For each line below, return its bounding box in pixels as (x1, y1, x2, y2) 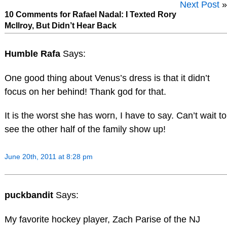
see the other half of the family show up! (4, 124, 166, 135)
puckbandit (4, 190, 56, 200)
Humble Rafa (4, 48, 63, 59)
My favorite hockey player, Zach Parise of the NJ (4, 214, 200, 224)
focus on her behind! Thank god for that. (4, 86, 166, 97)
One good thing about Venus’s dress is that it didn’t (4, 72, 210, 83)
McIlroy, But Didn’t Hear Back (4, 21, 117, 30)
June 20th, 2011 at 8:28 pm (4, 153, 93, 161)
